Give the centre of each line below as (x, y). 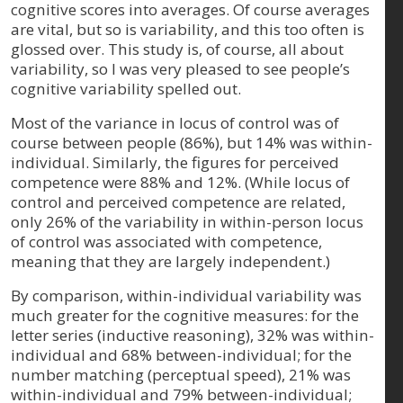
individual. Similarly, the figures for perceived (175, 162)
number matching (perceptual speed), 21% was (181, 374)
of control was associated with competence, (166, 241)
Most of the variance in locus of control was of (175, 122)
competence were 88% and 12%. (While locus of (180, 182)
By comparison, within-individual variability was (186, 295)
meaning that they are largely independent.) (170, 261)
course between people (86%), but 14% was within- (192, 142)
